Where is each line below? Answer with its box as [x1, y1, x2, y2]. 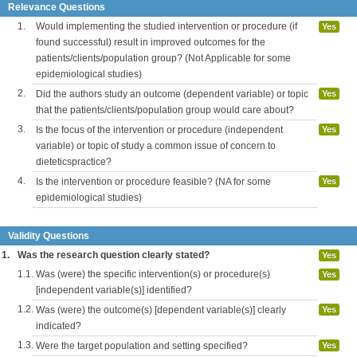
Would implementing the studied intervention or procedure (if [36, 21, 297, 32]
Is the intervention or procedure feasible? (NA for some [36, 176, 271, 187]
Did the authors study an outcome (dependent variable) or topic [36, 88, 308, 100]
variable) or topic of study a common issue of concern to [36, 140, 276, 151]
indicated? [36, 320, 81, 331]
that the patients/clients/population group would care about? [36, 104, 294, 116]
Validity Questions [8, 230, 89, 241]
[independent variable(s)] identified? [36, 284, 192, 296]
